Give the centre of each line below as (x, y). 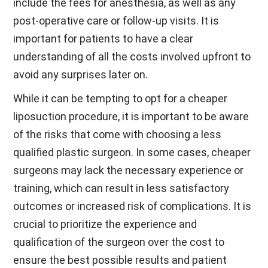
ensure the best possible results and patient (120, 260)
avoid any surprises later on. (81, 74)
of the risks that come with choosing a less (118, 134)
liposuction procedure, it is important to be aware (131, 116)
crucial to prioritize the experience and (105, 224)
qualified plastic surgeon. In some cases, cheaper (132, 152)
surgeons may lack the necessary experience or (129, 170)
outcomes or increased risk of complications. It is (133, 206)
